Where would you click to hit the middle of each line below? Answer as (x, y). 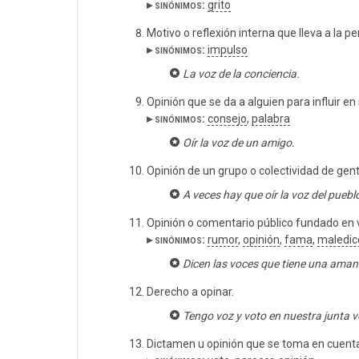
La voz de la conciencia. (241, 74)
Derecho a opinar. (190, 292)
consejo (227, 119)
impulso (228, 50)
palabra (271, 119)
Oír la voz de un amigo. (238, 143)
